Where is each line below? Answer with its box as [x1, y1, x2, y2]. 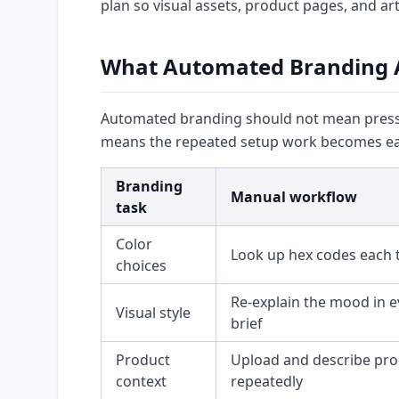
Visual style [116, 303, 191, 322]
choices [116, 256, 167, 275]
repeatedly [231, 371, 303, 391]
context [116, 371, 167, 391]
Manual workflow [231, 187, 357, 207]
